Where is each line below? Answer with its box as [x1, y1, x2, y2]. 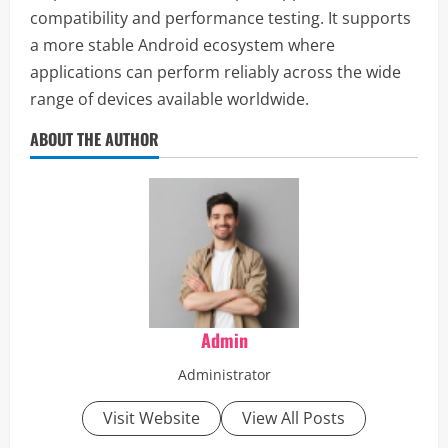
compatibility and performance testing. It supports [30, 7, 411, 29]
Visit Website [103, 407, 200, 429]
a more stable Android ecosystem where [30, 34, 335, 56]
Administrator [177, 365, 271, 384]
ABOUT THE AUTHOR [30, 127, 159, 151]
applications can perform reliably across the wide [30, 61, 401, 83]
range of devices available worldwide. [30, 88, 309, 110]
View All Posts [242, 407, 345, 429]
